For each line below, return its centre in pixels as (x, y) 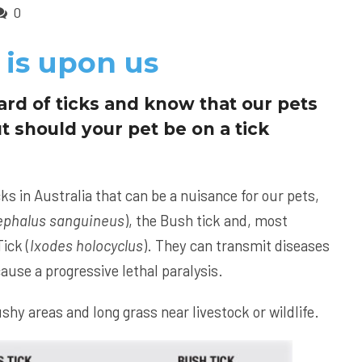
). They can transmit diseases (236, 246)
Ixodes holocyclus (86, 246)
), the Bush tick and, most (206, 221)
